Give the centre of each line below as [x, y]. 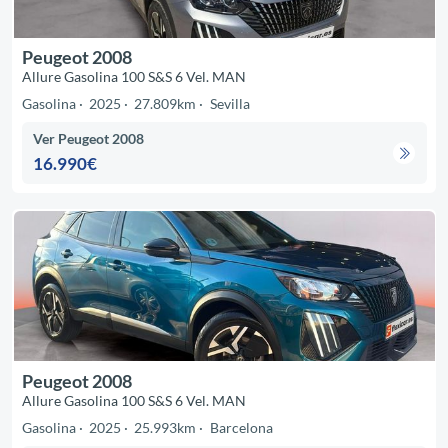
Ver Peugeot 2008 [89, 138]
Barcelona [241, 427]
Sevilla [229, 104]
